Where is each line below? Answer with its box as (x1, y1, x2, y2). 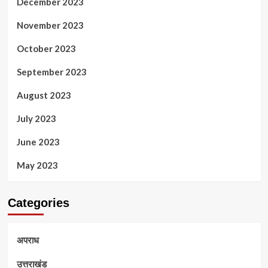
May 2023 (16, 159, 58, 170)
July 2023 (16, 112, 56, 124)
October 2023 (16, 42, 76, 54)
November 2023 (16, 19, 84, 31)
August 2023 (16, 89, 71, 100)
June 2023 (16, 136, 60, 147)
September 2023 (16, 66, 87, 77)
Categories (7, 196, 69, 209)
